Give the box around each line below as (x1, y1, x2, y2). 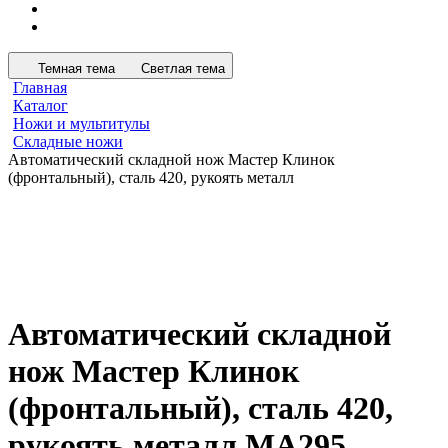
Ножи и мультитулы (13, 115, 150, 132)
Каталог (13, 97, 68, 114)
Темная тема (38, 61, 115, 76)
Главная (13, 79, 67, 96)
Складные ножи (13, 133, 123, 150)
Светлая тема (141, 61, 225, 76)
